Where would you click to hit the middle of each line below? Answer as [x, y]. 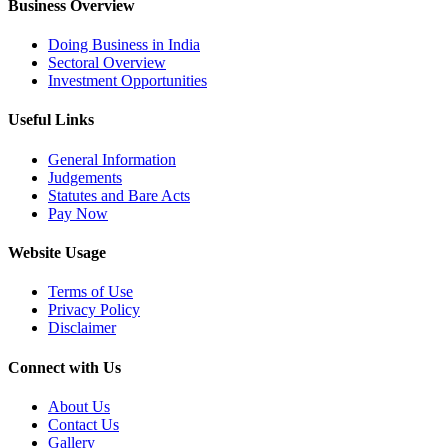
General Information [112, 159]
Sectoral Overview [107, 63]
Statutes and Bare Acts [119, 195]
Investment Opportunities [127, 81]
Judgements [85, 177]
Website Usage [57, 253]
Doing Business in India [124, 45]
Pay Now [78, 213]
